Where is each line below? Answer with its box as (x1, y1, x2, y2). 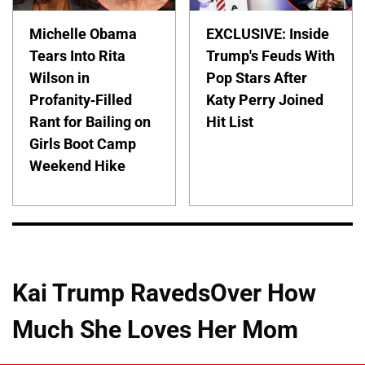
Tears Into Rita (29, 47, 125, 65)
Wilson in (29, 69, 90, 87)
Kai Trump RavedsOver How (12, 279, 316, 308)
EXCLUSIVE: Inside (206, 25, 330, 43)
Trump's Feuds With (206, 47, 336, 65)
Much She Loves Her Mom (12, 315, 298, 345)
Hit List (206, 113, 254, 131)
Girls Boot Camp (29, 135, 136, 153)
